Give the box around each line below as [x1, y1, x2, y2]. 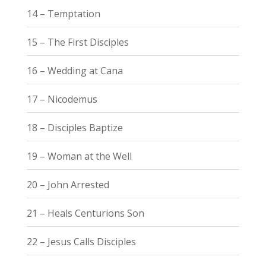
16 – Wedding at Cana [26, 64, 123, 77]
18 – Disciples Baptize [26, 121, 123, 134]
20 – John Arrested [26, 178, 109, 191]
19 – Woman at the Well [26, 149, 132, 163]
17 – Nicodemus [26, 92, 97, 106]
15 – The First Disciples [26, 35, 129, 49]
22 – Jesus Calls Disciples [26, 235, 136, 248]
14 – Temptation [26, 7, 100, 20]
